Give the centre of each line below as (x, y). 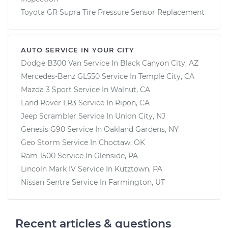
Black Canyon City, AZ (159, 63)
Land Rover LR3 (49, 103)
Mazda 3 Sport (46, 89)
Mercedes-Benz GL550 (60, 76)
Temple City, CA (166, 76)
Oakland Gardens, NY (141, 129)
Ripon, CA (132, 103)
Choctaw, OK (122, 142)
